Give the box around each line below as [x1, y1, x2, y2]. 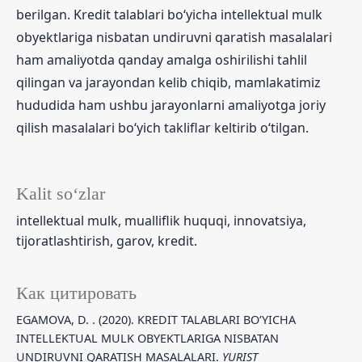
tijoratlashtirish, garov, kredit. [16, 231, 197, 250]
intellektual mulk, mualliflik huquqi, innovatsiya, [16, 211, 306, 229]
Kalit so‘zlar [16, 183, 105, 204]
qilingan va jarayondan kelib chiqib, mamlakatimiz [16, 73, 321, 91]
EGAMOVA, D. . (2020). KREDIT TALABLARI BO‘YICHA [16, 311, 296, 327]
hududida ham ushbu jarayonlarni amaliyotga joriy [16, 95, 326, 114]
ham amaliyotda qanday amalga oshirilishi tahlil [16, 50, 307, 69]
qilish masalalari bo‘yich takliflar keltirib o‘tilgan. [16, 118, 309, 137]
